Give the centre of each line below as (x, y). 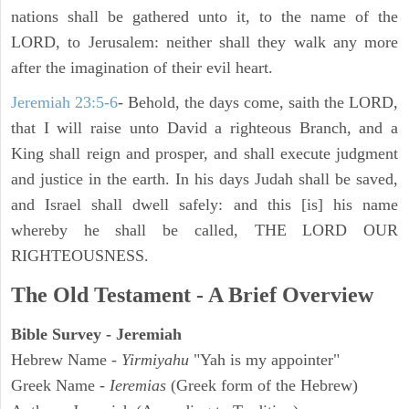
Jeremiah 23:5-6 (64, 103)
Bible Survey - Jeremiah (96, 335)
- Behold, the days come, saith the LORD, (258, 103)
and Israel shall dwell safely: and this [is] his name (204, 205)
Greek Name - (60, 386)
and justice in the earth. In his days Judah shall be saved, (204, 179)
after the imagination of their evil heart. (142, 68)
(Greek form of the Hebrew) (262, 386)
